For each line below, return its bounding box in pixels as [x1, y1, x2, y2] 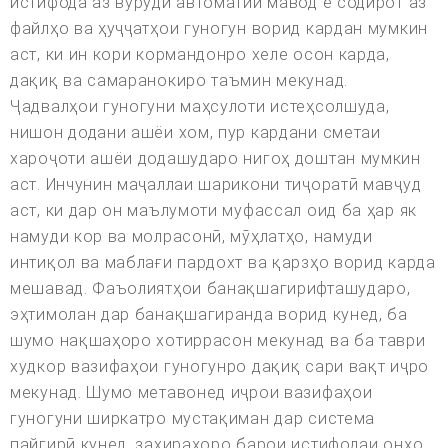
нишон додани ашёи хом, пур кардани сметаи [10, 123, 381, 143]
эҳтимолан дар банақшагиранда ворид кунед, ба [10, 305, 408, 325]
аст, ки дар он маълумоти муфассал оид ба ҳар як [10, 201, 417, 221]
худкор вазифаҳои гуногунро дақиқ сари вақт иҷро [10, 357, 429, 377]
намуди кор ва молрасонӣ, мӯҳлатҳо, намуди [10, 227, 373, 247]
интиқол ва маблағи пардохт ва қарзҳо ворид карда [10, 253, 436, 273]
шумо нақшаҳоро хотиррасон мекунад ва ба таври [10, 331, 426, 351]
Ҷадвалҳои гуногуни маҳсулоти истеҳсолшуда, [10, 97, 390, 117]
